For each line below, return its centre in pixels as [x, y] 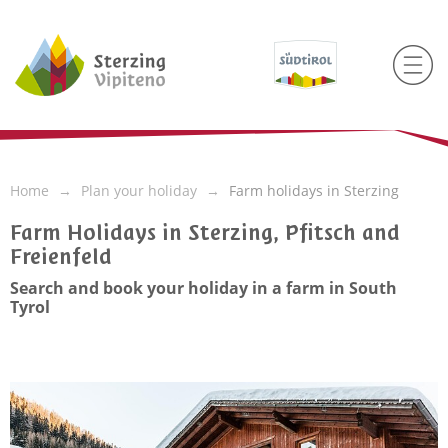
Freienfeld [61, 256]
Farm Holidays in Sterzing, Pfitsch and [205, 232]
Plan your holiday [139, 190]
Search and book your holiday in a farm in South [203, 288]
